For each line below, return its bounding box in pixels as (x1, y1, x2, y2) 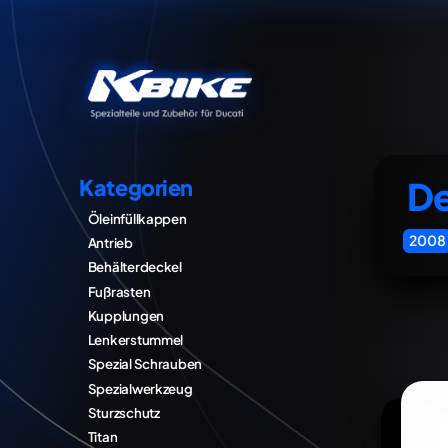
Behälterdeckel (87, 258, 182, 276)
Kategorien (79, 174, 194, 202)
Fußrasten (87, 282, 151, 300)
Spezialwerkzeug (87, 379, 193, 397)
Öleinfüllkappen (87, 209, 187, 227)
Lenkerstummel (87, 331, 184, 349)
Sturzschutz (87, 403, 160, 421)
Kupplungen (87, 306, 165, 324)
